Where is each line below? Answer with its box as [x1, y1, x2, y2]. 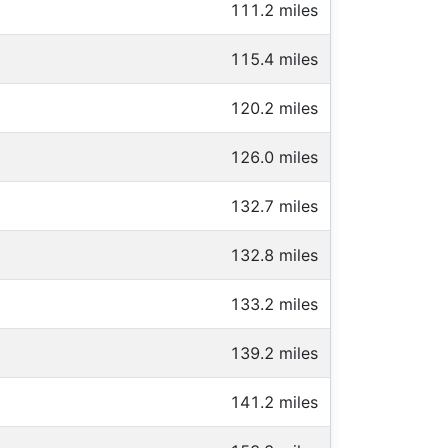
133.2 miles [230, 294, 318, 315]
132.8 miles [230, 245, 318, 266]
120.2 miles [230, 98, 318, 119]
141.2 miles [230, 392, 318, 413]
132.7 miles [230, 196, 318, 217]
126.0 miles [230, 147, 318, 168]
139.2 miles [230, 343, 318, 364]
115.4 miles [230, 49, 318, 70]
